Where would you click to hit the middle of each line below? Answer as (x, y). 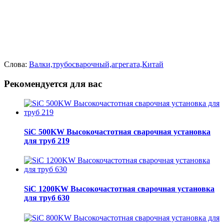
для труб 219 (47, 140)
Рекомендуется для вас (53, 83)
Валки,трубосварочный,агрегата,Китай (96, 64)
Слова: (15, 64)
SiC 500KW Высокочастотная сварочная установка (117, 131)
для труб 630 (47, 198)
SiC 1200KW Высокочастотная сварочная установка (119, 189)
